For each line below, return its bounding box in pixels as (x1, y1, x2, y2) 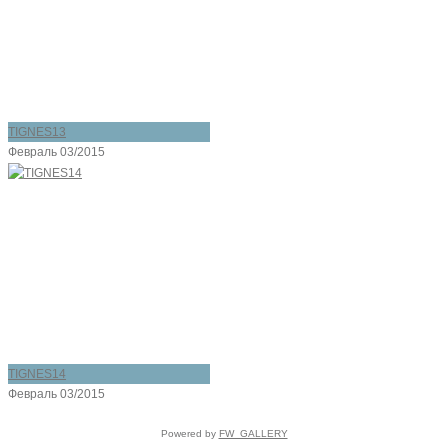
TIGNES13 (8, 125, 66, 139)
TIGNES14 (8, 367, 66, 381)
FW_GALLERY (218, 428, 288, 439)
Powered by (160, 428, 219, 439)
